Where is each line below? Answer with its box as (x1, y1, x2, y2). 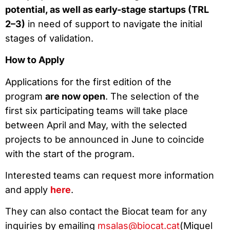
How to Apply (5, 54, 65, 66)
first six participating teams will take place (5, 105, 188, 116)
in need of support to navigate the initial (25, 18, 202, 29)
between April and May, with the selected (5, 119, 187, 130)
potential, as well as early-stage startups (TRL (5, 4, 209, 15)
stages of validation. (5, 32, 93, 44)
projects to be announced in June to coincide (5, 133, 204, 145)
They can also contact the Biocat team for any (5, 206, 207, 217)
